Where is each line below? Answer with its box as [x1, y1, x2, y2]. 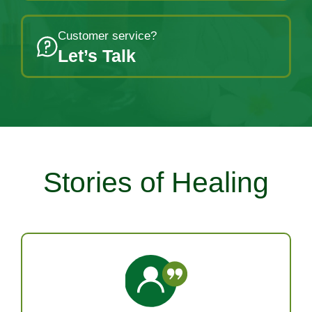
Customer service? [58, 29, 157, 43]
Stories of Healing [43, 166, 269, 199]
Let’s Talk [58, 46, 136, 66]
